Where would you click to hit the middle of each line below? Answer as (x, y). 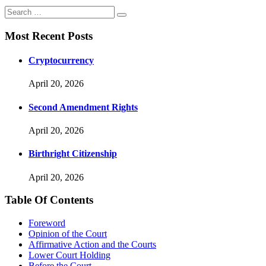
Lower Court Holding (69, 255)
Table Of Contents (49, 200)
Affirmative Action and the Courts (92, 244)
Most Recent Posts (49, 36)
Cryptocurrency (61, 61)
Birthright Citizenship (73, 154)
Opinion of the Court (68, 233)
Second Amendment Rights (83, 107)
